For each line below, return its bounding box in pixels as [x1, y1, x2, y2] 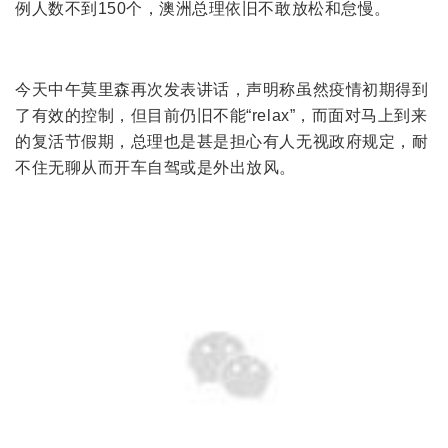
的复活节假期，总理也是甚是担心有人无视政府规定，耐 [15, 132, 429, 150]
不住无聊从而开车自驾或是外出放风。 [15, 158, 297, 176]
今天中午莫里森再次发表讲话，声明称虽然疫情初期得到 [15, 80, 429, 98]
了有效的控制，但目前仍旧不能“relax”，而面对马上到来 [15, 106, 428, 124]
